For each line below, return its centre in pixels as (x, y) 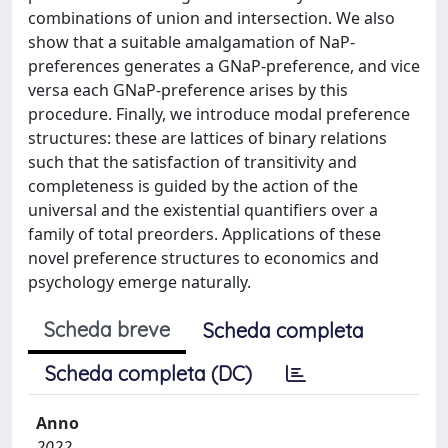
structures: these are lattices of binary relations (207, 138)
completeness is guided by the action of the (193, 186)
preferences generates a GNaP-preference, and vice (224, 66)
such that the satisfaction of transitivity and (192, 162)
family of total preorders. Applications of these (204, 234)
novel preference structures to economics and (203, 258)
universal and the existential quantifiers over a (203, 210)
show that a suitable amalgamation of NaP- (191, 42)
